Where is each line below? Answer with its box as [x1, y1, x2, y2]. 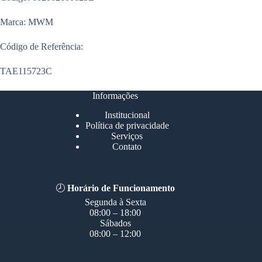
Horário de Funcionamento [67, 183, 175, 194]
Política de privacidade [85, 120, 169, 131]
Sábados [99, 218, 131, 229]
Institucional [104, 110, 150, 120]
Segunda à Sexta [84, 197, 146, 208]
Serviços [111, 131, 143, 142]
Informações [92, 91, 139, 101]
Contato [112, 142, 142, 152]
